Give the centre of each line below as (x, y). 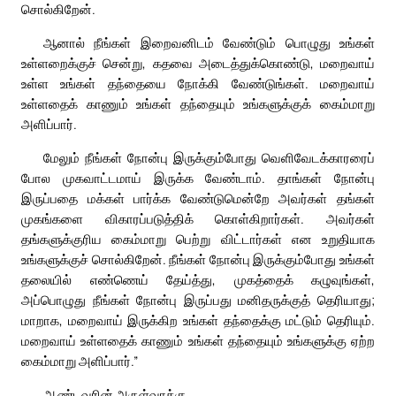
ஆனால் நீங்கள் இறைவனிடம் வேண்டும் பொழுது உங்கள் (209, 43)
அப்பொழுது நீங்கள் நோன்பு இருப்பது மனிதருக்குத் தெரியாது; (198, 300)
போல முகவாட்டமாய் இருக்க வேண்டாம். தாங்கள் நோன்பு (198, 178)
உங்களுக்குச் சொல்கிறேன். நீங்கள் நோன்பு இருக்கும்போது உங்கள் (198, 259)
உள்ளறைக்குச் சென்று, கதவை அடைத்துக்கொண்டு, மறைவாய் (198, 63)
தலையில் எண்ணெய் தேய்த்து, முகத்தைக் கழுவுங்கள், (198, 280)
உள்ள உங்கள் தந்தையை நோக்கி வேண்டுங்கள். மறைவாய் (198, 84)
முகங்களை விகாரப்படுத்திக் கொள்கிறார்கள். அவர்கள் (198, 219)
